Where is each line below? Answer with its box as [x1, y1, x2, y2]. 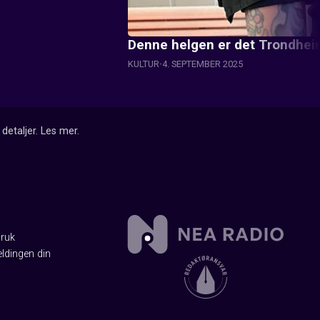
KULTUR [128, 59, 160, 70]
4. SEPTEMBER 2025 [162, 59, 244, 70]
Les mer [40, 125, 77, 138]
